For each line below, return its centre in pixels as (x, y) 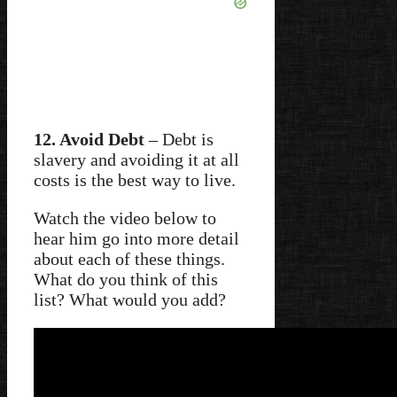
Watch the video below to (125, 218)
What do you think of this (126, 279)
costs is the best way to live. (135, 179)
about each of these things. (129, 258)
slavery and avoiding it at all (136, 159)
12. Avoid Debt (89, 139)
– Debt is (179, 139)
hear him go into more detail (136, 238)
